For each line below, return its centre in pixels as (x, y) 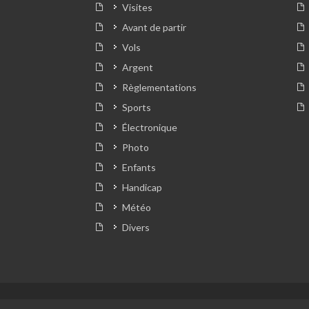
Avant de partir (154, 28)
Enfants (139, 168)
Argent (138, 68)
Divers (136, 228)
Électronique (150, 128)
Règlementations (159, 88)
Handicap (142, 188)
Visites (137, 8)
